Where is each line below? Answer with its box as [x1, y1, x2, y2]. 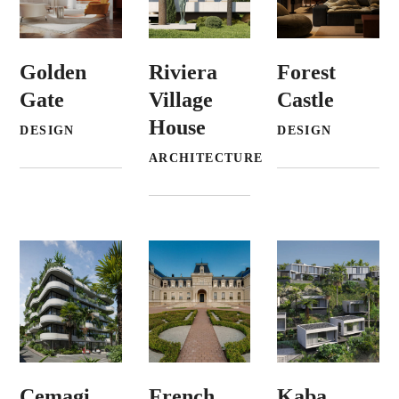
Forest [277, 61, 337, 85]
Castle [277, 88, 335, 112]
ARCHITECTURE [148, 151, 264, 166]
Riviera [148, 61, 217, 85]
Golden [20, 61, 87, 85]
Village [148, 88, 213, 112]
